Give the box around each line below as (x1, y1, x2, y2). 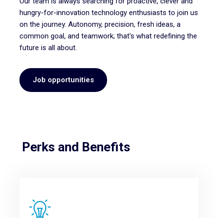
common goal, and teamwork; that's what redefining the (19, 32, 197, 41)
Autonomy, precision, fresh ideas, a (68, 20, 181, 29)
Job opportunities (33, 75, 94, 85)
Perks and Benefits (22, 140, 130, 155)
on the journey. (19, 20, 68, 29)
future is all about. (19, 43, 77, 53)
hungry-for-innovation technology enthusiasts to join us (19, 8, 198, 18)
